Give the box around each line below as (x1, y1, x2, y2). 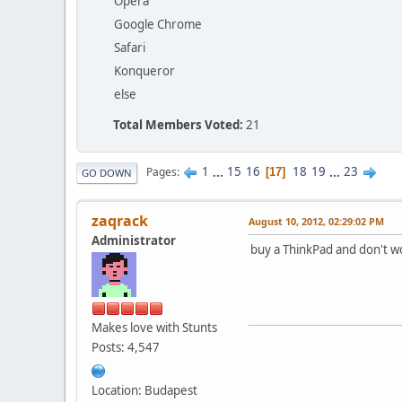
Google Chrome (114, 15, 202, 32)
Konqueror (114, 62, 175, 79)
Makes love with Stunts (92, 319, 217, 336)
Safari (114, 39, 145, 56)
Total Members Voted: (113, 116, 243, 133)
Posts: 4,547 (92, 338, 160, 355)
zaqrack (92, 210, 148, 231)
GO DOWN (82, 165, 132, 179)
